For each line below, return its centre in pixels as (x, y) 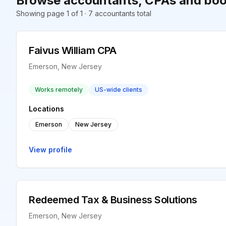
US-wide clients (119, 90)
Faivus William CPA (72, 50)
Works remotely (59, 90)
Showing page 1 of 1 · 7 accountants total (84, 13)
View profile (50, 150)
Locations (46, 109)
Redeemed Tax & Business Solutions (113, 200)
